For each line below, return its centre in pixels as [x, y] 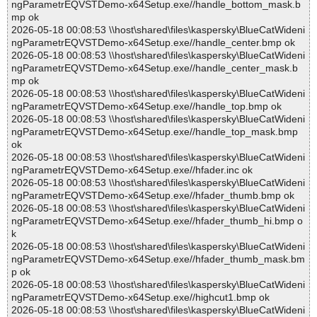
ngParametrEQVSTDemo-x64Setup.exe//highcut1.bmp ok [140, 298]
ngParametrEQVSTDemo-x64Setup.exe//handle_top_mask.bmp [155, 132]
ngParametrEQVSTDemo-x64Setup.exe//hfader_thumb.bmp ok [153, 196]
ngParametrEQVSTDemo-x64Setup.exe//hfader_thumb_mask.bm [158, 259]
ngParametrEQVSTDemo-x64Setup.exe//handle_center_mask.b [155, 68]
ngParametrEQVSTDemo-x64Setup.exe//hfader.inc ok [132, 170]
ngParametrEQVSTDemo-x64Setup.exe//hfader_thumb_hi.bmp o [157, 221]
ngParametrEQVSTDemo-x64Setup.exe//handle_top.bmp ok [146, 106]
